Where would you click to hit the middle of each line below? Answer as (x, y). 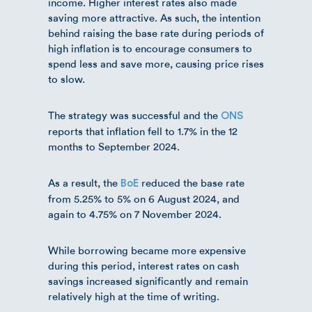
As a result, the (84, 183)
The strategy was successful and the (134, 115)
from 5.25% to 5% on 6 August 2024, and (144, 199)
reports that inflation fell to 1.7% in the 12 (143, 131)
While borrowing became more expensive (147, 250)
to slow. (67, 79)
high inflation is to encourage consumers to (150, 48)
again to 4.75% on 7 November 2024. (135, 214)
